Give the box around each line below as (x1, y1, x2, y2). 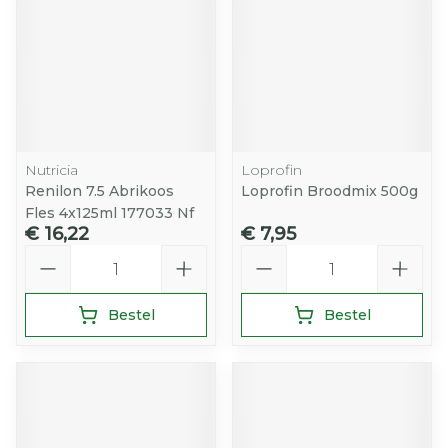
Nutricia (25, 161, 78, 179)
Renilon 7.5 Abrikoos (25, 182, 174, 200)
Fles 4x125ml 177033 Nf (25, 204, 194, 222)
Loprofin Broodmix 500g (241, 182, 418, 200)
